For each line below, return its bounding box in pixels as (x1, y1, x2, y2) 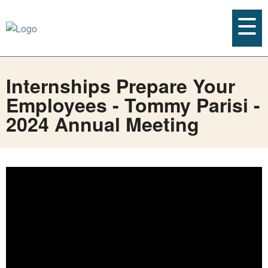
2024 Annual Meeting (6, 110, 199, 138)
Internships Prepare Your (6, 72, 235, 99)
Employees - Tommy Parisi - (6, 91, 260, 118)
